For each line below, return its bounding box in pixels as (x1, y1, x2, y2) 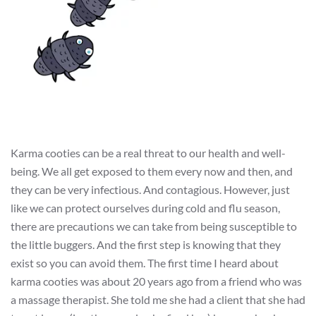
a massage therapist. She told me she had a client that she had (11, 293, 305, 307)
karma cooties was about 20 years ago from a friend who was (11, 274, 302, 288)
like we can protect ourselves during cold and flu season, (11, 201, 280, 215)
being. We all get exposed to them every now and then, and (11, 164, 293, 178)
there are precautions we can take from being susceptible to (11, 219, 297, 233)
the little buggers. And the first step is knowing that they (11, 238, 281, 252)
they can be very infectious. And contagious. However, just (11, 183, 290, 197)
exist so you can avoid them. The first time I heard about (11, 256, 279, 270)
